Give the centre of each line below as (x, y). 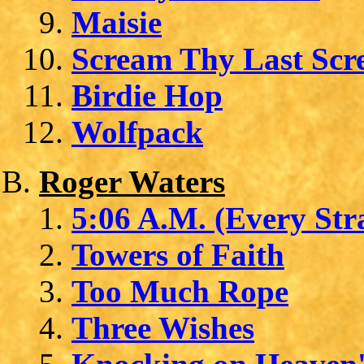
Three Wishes (163, 327)
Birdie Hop (147, 95)
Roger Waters (132, 181)
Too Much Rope (180, 291)
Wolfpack (137, 132)
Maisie (117, 22)
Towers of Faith (178, 254)
